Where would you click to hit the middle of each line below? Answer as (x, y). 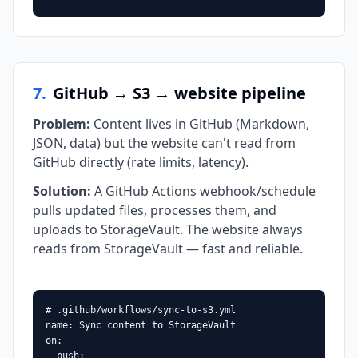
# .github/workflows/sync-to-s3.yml (141, 310)
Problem (60, 124)
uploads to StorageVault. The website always (168, 229)
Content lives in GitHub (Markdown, (201, 124)
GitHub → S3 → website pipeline (179, 93)
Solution (60, 191)
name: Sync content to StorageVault (141, 325)
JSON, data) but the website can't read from (164, 143)
